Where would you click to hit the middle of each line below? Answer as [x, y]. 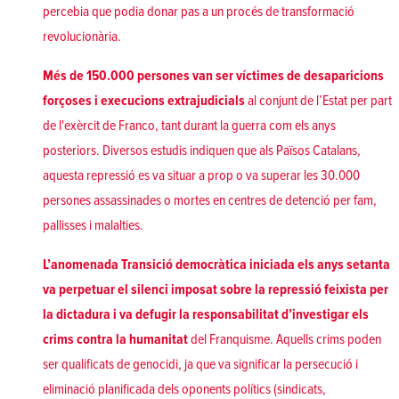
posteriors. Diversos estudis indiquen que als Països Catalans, [202, 150]
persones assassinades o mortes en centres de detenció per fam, [210, 200]
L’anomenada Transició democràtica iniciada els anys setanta [216, 264]
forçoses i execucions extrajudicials [144, 100]
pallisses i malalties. [93, 225]
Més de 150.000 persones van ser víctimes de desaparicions [213, 75]
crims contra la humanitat [115, 339]
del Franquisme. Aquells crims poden [285, 339]
